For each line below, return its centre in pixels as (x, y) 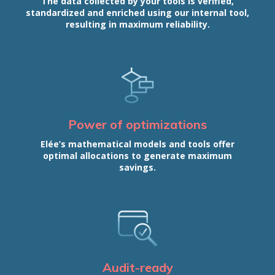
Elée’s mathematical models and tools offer (137, 144)
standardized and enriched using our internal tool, (137, 13)
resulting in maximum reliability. (137, 25)
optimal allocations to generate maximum (137, 156)
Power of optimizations (137, 125)
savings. (137, 168)
